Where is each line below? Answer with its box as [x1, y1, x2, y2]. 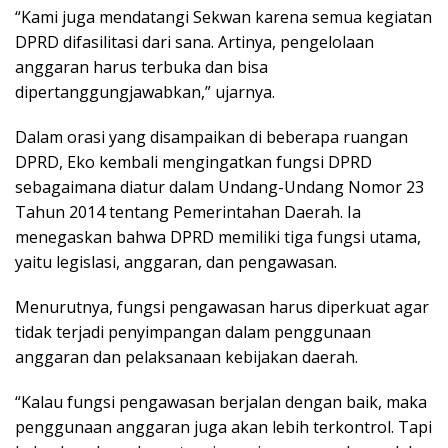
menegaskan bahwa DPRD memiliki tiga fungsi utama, [15, 226, 421, 249]
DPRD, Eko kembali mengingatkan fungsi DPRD [15, 151, 372, 174]
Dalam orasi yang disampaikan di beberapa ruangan [15, 126, 408, 149]
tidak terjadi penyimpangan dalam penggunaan [15, 321, 371, 344]
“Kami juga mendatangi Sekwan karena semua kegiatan [15, 6, 432, 29]
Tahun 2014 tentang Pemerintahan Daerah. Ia [15, 201, 361, 224]
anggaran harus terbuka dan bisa [15, 56, 268, 79]
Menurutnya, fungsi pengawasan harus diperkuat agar [15, 296, 429, 319]
